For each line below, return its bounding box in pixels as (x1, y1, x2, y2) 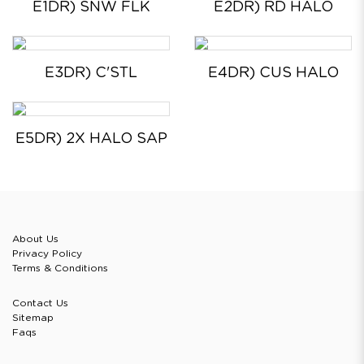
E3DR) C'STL (45, 66, 137, 81)
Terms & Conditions (12, 263, 108, 274)
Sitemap (12, 313, 54, 323)
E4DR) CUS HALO (207, 66, 339, 81)
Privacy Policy (12, 249, 82, 259)
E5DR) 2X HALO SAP (15, 132, 167, 147)
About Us (12, 234, 58, 245)
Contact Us (12, 298, 68, 309)
